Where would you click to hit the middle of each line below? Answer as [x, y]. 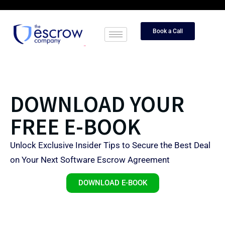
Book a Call [167, 31]
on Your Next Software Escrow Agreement [90, 160]
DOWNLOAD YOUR [97, 104]
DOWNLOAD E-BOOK [113, 183]
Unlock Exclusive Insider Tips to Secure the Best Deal [110, 145]
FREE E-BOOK [75, 127]
